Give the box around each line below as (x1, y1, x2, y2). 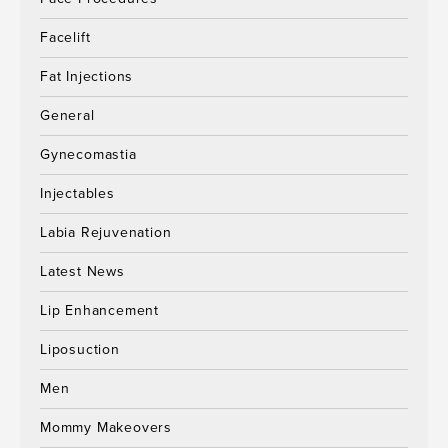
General (40, 104, 95, 126)
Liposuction (40, 338, 120, 360)
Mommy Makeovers (40, 416, 172, 438)
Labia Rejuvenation (40, 221, 172, 243)
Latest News (40, 260, 125, 282)
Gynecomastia (40, 143, 137, 165)
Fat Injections (40, 65, 134, 87)
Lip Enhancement (40, 299, 159, 321)
